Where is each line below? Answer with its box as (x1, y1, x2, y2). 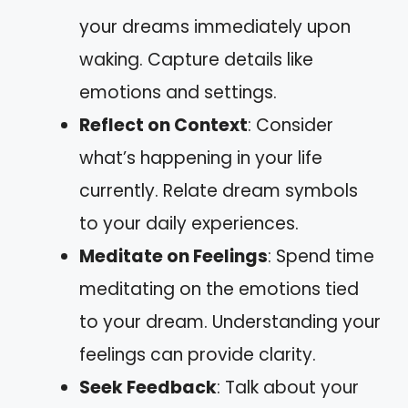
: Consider (248, 112, 333, 138)
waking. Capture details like (79, 46, 313, 72)
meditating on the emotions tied (79, 276, 359, 301)
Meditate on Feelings (79, 243, 268, 269)
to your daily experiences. (79, 210, 299, 236)
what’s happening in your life (79, 145, 322, 170)
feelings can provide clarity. (79, 342, 316, 367)
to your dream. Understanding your (79, 309, 381, 334)
